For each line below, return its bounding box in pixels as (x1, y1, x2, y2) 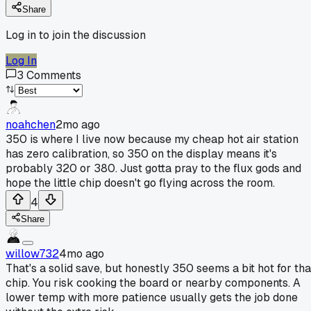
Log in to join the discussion (6, 27, 146, 42)
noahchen (6, 117, 56, 132)
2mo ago (56, 117, 100, 132)
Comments (26, 67, 81, 83)
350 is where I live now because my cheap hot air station (6, 131, 299, 146)
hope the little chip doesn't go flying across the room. (6, 175, 275, 190)
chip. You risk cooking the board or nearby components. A (6, 275, 301, 290)
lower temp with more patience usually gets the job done (6, 289, 298, 305)
